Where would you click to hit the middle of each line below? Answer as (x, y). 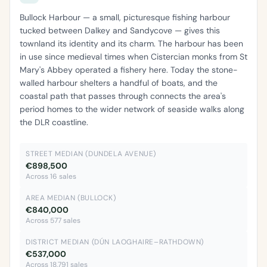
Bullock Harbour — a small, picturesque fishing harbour (125, 18)
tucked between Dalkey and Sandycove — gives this (120, 31)
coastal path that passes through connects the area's (123, 96)
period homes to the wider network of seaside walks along (132, 109)
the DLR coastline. (54, 122)
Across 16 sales (51, 177)
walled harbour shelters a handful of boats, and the (119, 83)
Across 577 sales (53, 221)
